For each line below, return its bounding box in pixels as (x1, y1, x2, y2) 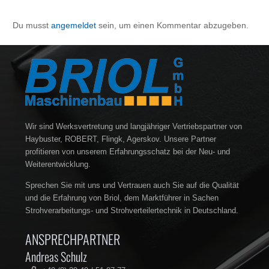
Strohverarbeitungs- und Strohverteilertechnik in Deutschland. (25, 207, 238, 216)
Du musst (13, 20, 51, 30)
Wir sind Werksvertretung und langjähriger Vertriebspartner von (25, 122, 242, 131)
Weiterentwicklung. (25, 160, 91, 169)
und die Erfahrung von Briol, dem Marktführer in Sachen (25, 194, 219, 203)
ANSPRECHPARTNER (25, 229, 120, 249)
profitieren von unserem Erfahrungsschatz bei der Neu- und (25, 148, 230, 157)
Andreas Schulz (25, 247, 87, 266)
